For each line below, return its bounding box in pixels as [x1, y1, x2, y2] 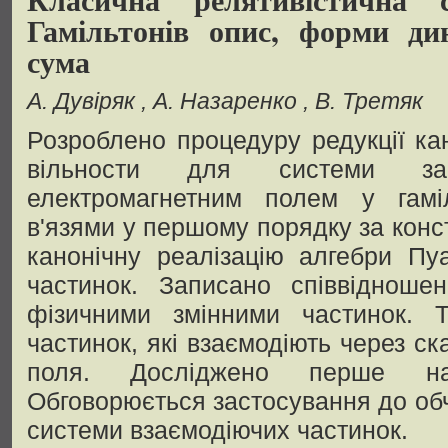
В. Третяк [315, 89, 423, 114]
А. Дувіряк [27, 89, 141, 114]
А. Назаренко [153, 89, 303, 114]
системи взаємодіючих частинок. [27, 417, 408, 444]
